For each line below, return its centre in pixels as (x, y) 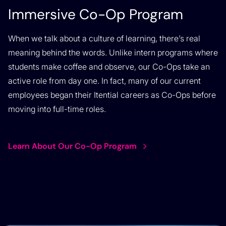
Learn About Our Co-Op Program (72, 146)
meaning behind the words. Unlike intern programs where (113, 52)
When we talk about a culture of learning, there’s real (104, 38)
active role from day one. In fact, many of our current (104, 80)
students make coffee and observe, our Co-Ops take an (109, 66)
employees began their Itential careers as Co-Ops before (112, 95)
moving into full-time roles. (57, 109)
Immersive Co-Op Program (96, 14)
